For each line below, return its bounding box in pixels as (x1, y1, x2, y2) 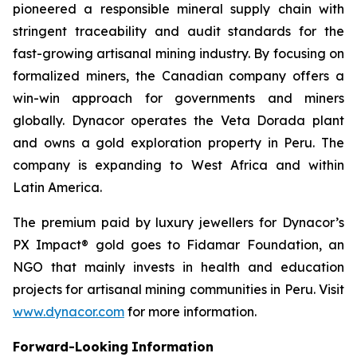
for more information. (124, 303, 257, 320)
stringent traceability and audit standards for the (13, 22, 344, 39)
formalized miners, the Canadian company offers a (13, 67, 344, 84)
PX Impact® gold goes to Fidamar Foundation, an (13, 236, 344, 253)
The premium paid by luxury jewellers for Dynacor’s (13, 214, 344, 230)
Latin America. (13, 178, 102, 195)
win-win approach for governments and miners (13, 89, 344, 106)
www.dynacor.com (13, 303, 124, 320)
